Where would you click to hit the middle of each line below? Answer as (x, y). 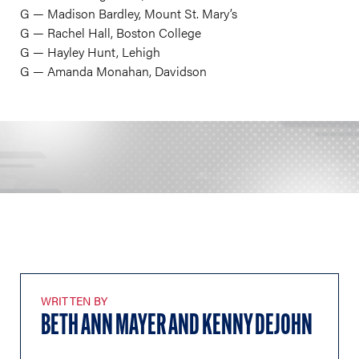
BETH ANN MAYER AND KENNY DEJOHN (177, 327)
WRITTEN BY (75, 301)
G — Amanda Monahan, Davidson (113, 71)
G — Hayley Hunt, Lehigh (90, 52)
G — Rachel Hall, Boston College (111, 32)
